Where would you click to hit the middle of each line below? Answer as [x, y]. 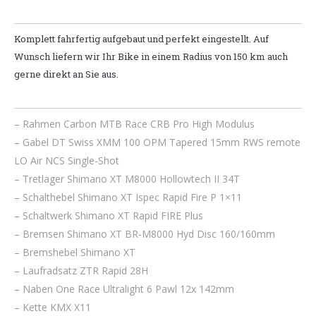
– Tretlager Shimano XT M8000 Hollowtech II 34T [127, 179]
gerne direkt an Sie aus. [66, 74]
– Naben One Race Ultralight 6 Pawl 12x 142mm [124, 289]
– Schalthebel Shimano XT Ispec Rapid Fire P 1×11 [128, 197]
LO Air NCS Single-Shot [67, 161]
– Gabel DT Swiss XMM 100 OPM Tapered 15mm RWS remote [157, 142]
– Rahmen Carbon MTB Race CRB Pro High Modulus [134, 124]
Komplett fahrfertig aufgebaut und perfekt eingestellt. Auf [141, 39]
